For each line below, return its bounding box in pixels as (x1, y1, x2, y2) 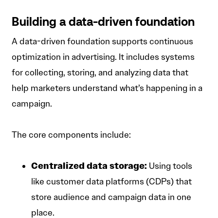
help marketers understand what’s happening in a (12, 83, 202, 94)
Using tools (147, 161, 192, 172)
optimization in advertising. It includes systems (12, 52, 195, 63)
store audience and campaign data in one (31, 192, 191, 203)
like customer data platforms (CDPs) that (31, 176, 192, 187)
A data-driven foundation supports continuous (12, 36, 193, 47)
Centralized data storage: (31, 160, 147, 172)
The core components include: (12, 129, 131, 141)
